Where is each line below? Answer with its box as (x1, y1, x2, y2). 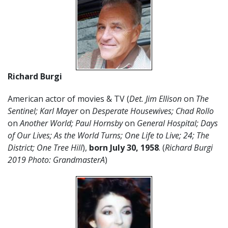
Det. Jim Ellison (129, 93, 182, 104)
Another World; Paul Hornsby (18, 118, 125, 129)
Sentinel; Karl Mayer (8, 105, 80, 117)
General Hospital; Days (135, 118, 218, 129)
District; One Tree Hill (8, 142, 82, 153)
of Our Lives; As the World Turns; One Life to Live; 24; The (8, 130, 209, 141)
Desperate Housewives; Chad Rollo (90, 105, 214, 117)
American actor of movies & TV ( (8, 93, 129, 104)
